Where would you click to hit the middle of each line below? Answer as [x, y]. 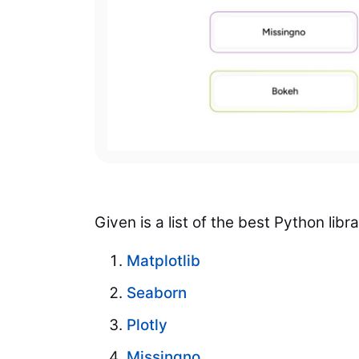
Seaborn [157, 293]
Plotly [147, 325]
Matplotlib [163, 261]
